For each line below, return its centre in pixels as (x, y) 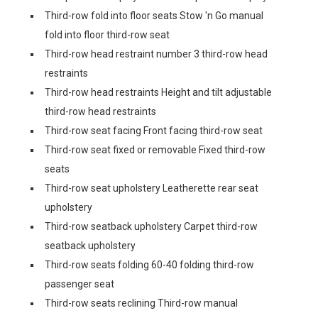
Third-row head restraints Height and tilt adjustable (158, 92)
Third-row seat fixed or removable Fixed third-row (155, 150)
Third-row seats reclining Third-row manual (141, 303)
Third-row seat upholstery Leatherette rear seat (152, 188)
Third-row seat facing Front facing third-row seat (154, 131)
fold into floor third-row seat (107, 35)
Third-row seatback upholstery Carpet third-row (151, 226)
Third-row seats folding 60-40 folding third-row (149, 265)
